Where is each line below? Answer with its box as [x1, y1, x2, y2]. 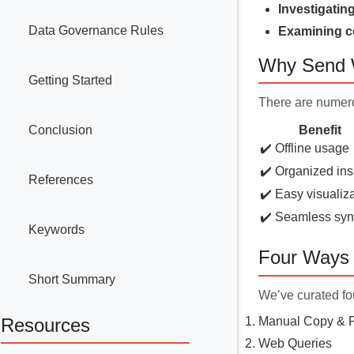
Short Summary [28, 273, 115, 287]
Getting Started [28, 73, 112, 88]
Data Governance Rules [28, 24, 164, 38]
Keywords [28, 223, 85, 237]
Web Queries [258, 336, 332, 350]
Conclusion [28, 123, 92, 137]
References [28, 173, 93, 187]
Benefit [299, 123, 341, 137]
